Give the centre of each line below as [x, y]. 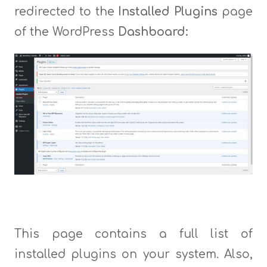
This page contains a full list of [133, 234]
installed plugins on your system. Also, [133, 254]
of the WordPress [66, 32]
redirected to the [66, 11]
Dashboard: [153, 32]
